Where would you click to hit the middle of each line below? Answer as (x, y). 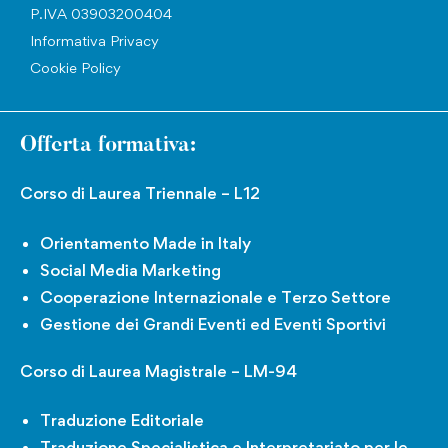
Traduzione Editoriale (122, 420)
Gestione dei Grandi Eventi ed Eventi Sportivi (213, 323)
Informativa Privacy (94, 41)
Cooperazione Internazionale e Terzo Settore (215, 296)
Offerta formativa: (108, 146)
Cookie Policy (75, 68)
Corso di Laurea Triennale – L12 (140, 193)
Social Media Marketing (130, 269)
